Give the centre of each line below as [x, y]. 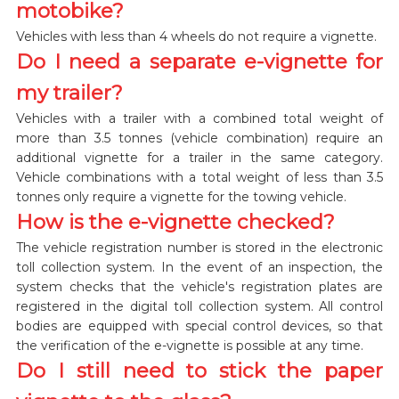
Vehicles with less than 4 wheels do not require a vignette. [196, 36]
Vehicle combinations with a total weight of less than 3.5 [199, 177]
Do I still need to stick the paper [199, 370]
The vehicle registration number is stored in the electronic [199, 247]
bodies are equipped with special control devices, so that [199, 326]
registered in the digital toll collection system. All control [199, 306]
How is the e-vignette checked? [175, 221]
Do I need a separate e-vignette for [199, 61]
